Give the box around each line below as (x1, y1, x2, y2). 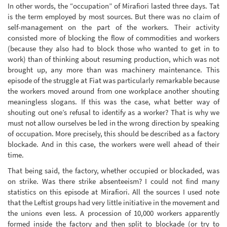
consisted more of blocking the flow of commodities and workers (8, 32, 219, 43)
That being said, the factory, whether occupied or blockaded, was (8, 166, 219, 176)
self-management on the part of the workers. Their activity (8, 22, 219, 32)
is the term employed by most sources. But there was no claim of (8, 11, 219, 21)
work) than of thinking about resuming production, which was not (8, 54, 219, 64)
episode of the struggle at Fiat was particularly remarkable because (8, 75, 219, 85)
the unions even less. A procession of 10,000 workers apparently (8, 208, 219, 218)
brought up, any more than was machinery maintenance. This (8, 64, 219, 74)
